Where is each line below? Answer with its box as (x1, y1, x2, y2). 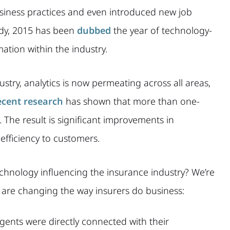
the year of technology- (111, 24, 212, 36)
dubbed (77, 24, 111, 36)
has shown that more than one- (63, 94, 200, 107)
